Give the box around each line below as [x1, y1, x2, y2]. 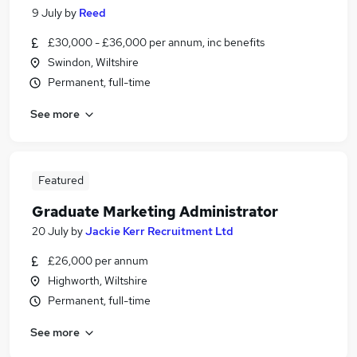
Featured [37, 173, 84, 187]
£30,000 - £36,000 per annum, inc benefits [48, 35, 265, 49]
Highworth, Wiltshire [48, 273, 147, 288]
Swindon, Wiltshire [48, 55, 139, 69]
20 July [32, 224, 69, 238]
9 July [32, 6, 62, 20]
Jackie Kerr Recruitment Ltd [85, 224, 233, 238]
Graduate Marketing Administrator [32, 202, 278, 221]
